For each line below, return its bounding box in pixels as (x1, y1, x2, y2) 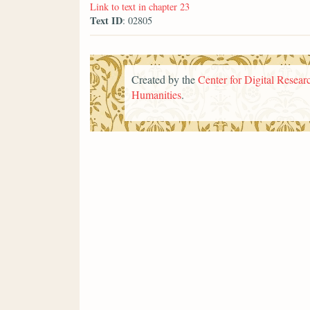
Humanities (131, 86, 181, 102)
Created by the (131, 71, 198, 86)
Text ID (90, 12, 122, 28)
